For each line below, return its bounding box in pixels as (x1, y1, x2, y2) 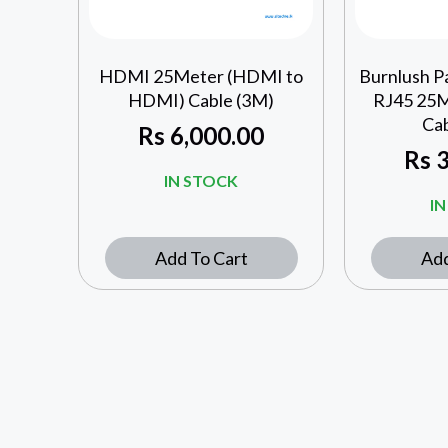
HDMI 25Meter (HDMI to (99, 65, 304, 88)
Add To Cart (154, 247, 248, 270)
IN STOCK (164, 171, 239, 191)
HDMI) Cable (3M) (128, 89, 275, 112)
